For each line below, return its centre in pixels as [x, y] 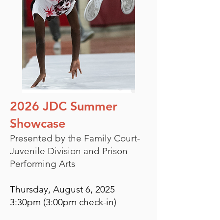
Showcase [38, 123]
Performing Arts [42, 164]
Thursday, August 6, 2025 [62, 189]
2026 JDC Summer [64, 106]
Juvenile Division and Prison [69, 151]
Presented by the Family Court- [75, 138]
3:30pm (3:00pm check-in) [63, 202]
